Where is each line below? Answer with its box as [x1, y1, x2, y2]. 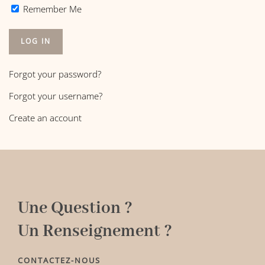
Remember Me [21, 3, 82, 15]
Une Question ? [18, 198, 132, 219]
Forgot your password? [9, 68, 101, 80]
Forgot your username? [9, 90, 102, 102]
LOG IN [21, 36, 51, 46]
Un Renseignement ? [18, 221, 172, 242]
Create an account [9, 112, 82, 124]
